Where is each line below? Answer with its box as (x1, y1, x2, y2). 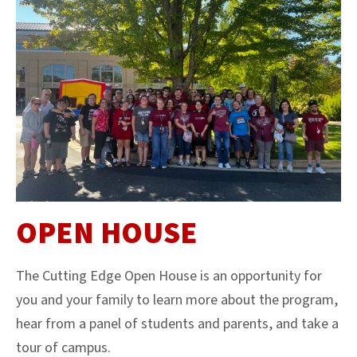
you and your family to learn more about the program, (16, 289, 338, 310)
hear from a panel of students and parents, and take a (16, 313, 339, 334)
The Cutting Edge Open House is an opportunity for (16, 265, 322, 286)
